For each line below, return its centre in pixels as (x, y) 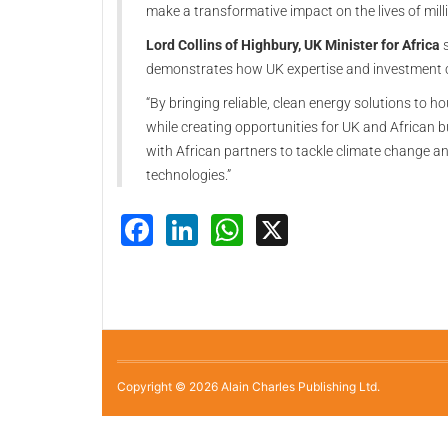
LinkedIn (261, 227)
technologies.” (188, 175)
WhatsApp (319, 227)
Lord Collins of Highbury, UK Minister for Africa (293, 45)
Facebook (227, 227)
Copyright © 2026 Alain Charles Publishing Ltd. (248, 386)
